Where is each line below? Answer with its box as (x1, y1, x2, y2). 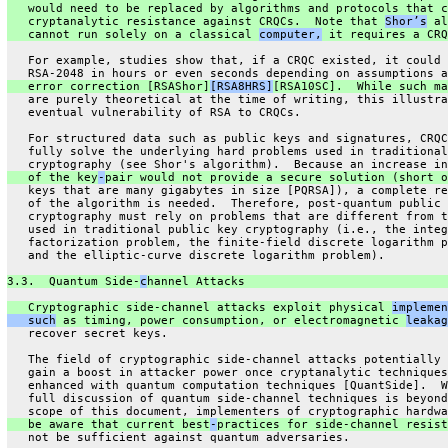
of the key (6, 170, 98, 184)
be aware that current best (6, 417, 210, 431)
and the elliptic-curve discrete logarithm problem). (6, 248, 385, 262)
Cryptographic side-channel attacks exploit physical (6, 300, 392, 314)
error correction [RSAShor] (6, 79, 210, 93)
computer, (258, 27, 322, 41)
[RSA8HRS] (209, 79, 273, 93)
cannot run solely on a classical (6, 27, 259, 41)
